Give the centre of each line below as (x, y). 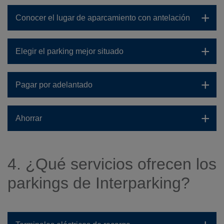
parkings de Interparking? (99, 183)
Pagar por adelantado (54, 85)
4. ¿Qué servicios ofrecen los (112, 164)
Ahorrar (29, 118)
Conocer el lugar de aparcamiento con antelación (103, 18)
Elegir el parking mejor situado (69, 51)
